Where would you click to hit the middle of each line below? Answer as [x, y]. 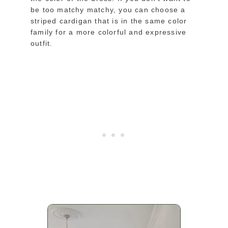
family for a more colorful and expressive [109, 32]
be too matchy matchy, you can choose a [108, 10]
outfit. [42, 44]
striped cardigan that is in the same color [109, 21]
